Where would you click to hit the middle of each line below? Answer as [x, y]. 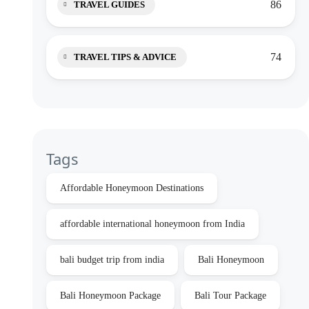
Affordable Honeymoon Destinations [132, 188]
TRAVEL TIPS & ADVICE [125, 57]
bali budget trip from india [112, 260]
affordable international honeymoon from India [152, 224]
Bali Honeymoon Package [110, 296]
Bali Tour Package [230, 296]
